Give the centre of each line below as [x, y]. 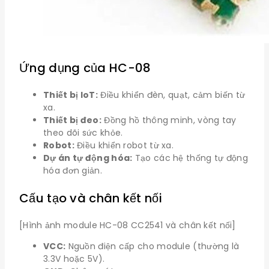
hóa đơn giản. [73, 171]
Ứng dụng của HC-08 [85, 68]
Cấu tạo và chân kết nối [91, 198]
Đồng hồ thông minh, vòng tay [169, 120]
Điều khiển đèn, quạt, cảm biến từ [171, 95]
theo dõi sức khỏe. [83, 133]
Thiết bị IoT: [71, 95]
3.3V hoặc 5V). [74, 259]
